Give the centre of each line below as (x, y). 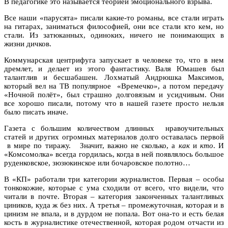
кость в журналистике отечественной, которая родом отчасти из (114, 222)
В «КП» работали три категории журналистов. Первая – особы (114, 179)
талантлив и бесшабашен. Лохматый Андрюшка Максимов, (114, 77)
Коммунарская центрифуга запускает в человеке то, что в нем (114, 60)
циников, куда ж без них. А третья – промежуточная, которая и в (114, 205)
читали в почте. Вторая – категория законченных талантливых (114, 196)
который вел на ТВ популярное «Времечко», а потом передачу (114, 86)
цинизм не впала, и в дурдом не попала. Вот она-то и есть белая (114, 213)
